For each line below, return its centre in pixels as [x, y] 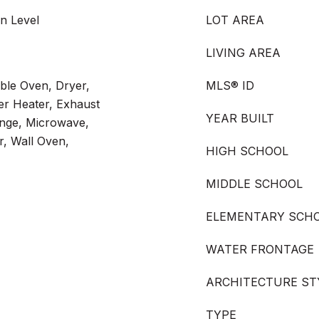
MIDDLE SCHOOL [254, 184]
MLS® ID [230, 85]
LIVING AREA [243, 53]
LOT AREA [235, 20]
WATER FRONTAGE [260, 249]
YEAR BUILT [240, 118]
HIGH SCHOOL [247, 151]
